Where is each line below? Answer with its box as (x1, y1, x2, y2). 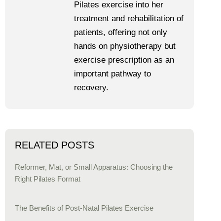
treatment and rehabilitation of (74, 14, 184, 24)
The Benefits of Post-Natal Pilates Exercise (15, 204, 153, 212)
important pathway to (74, 69, 151, 79)
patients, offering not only (74, 28, 167, 37)
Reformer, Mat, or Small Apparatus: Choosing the (15, 163, 173, 171)
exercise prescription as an (74, 55, 174, 65)
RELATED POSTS (15, 139, 94, 150)
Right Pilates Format (15, 175, 80, 183)
